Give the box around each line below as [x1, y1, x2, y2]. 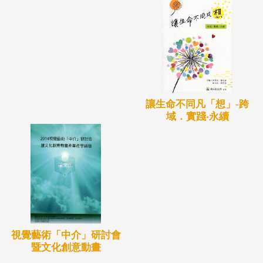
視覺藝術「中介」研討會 [11, 229, 121, 241]
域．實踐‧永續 [166, 110, 229, 122]
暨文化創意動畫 [31, 241, 101, 253]
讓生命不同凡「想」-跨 [146, 98, 249, 110]
